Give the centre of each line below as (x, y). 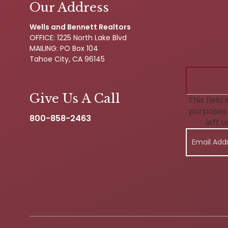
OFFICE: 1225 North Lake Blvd (78, 37)
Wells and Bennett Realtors (80, 27)
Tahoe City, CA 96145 (67, 59)
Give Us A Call (75, 98)
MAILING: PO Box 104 (64, 48)
